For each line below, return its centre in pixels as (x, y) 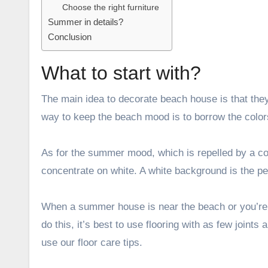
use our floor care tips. (92, 242)
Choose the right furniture (111, 7)
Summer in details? (86, 22)
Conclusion (70, 36)
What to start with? (121, 73)
